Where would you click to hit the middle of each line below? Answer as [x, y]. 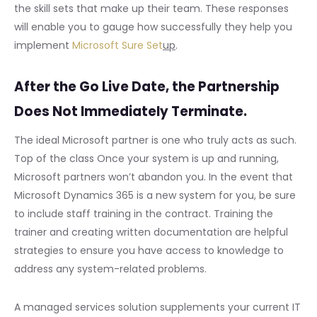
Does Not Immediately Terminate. [131, 112]
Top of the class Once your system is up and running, [146, 158]
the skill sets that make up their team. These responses [151, 9]
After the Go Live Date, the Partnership [147, 87]
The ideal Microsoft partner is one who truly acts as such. [155, 140]
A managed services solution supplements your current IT [157, 307]
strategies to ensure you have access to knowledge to [149, 250]
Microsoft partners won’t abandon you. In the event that [154, 177]
